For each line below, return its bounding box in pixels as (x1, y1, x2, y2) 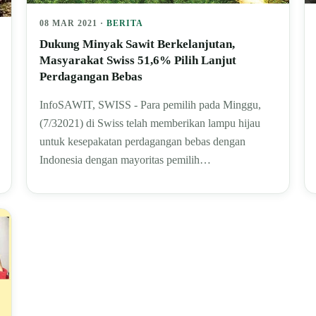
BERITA (107, 18, 144, 29)
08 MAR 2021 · (39, 18, 107, 29)
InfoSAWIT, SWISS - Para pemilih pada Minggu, (39, 99, 262, 111)
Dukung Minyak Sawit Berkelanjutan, (39, 37, 236, 51)
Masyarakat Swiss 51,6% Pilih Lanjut (39, 54, 237, 68)
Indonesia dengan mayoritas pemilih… (39, 154, 212, 166)
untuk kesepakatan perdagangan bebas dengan (39, 135, 246, 148)
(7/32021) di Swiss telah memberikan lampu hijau (39, 117, 261, 130)
